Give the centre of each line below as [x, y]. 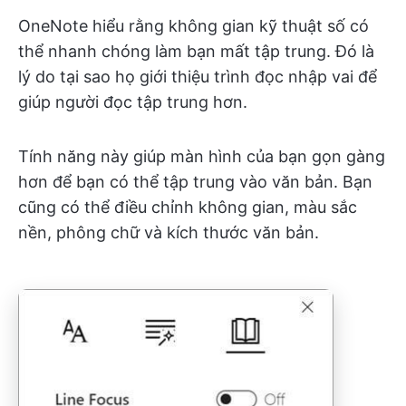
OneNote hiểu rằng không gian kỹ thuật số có [193, 25]
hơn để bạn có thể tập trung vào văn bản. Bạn [195, 181]
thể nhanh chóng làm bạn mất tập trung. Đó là [196, 51]
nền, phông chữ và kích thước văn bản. [169, 232]
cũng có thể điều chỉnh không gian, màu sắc [188, 207]
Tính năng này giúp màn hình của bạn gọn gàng [202, 156]
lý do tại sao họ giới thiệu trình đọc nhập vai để [198, 76]
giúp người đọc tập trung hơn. [133, 101]
